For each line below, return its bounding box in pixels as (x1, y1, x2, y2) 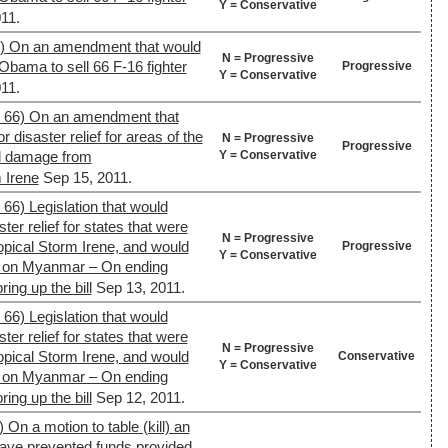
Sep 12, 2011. (95, 390, 185, 406)
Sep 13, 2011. (95, 280, 185, 296)
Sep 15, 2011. (42, 170, 132, 186)
